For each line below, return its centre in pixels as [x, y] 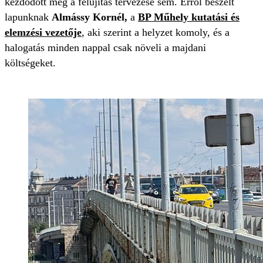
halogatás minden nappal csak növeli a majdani [105, 48]
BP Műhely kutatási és [189, 17]
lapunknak [28, 17]
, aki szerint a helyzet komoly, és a [156, 32]
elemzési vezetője [43, 32]
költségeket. [30, 63]
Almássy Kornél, [90, 17]
